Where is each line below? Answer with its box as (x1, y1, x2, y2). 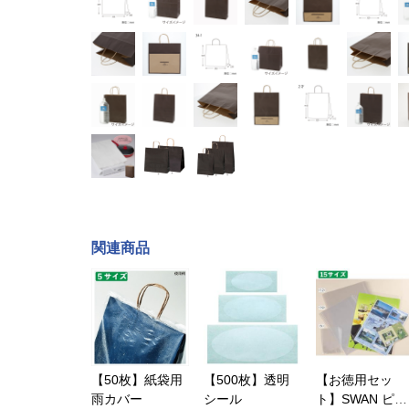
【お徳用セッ (316, 372, 393, 387)
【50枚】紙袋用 (91, 372, 183, 387)
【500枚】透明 (204, 372, 289, 387)
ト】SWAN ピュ (316, 392, 407, 406)
